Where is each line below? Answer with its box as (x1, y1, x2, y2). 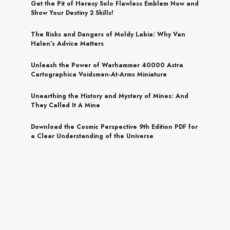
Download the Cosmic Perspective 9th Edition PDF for (31, 122, 198, 131)
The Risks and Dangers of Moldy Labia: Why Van (31, 29, 186, 39)
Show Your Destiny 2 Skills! (31, 8, 114, 17)
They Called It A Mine (31, 100, 101, 110)
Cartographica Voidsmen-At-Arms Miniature (31, 69, 167, 79)
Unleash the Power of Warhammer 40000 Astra (31, 60, 184, 70)
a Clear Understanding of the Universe (31, 131, 154, 141)
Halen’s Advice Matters (31, 39, 104, 48)
